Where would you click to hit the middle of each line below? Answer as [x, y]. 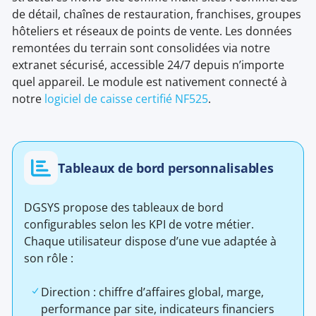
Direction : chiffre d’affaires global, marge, [153, 292]
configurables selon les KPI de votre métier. [139, 225]
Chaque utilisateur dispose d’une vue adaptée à [151, 242]
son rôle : [49, 259]
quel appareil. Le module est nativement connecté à [150, 82]
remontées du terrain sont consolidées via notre [141, 48]
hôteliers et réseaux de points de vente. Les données [152, 31]
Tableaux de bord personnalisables [166, 168]
